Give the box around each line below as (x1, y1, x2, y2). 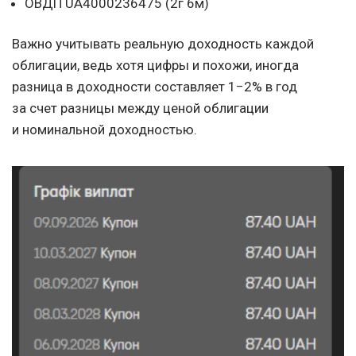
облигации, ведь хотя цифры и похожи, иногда (12, 57, 299, 74)
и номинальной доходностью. (12, 122, 197, 138)
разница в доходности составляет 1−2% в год (12, 79, 297, 95)
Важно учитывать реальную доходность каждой (12, 36, 314, 52)
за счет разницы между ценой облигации (12, 100, 269, 117)
